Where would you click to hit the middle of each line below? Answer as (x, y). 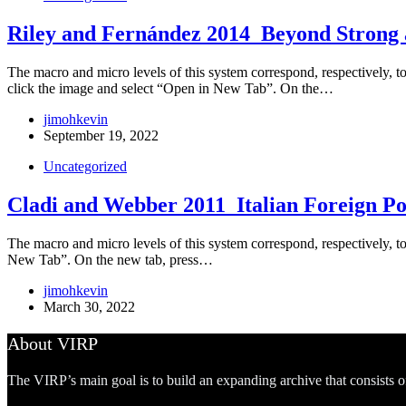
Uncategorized (85, 166)
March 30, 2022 (89, 306)
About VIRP (53, 343)
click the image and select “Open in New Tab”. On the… (170, 88)
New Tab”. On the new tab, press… (110, 259)
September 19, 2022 (101, 135)
